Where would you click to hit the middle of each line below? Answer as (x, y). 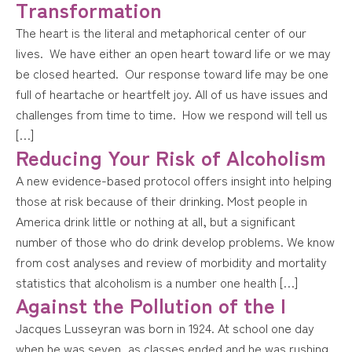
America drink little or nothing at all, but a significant (156, 221)
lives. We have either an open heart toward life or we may (173, 53)
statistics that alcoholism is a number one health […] (157, 282)
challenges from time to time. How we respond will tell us (172, 114)
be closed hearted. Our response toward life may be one (172, 73)
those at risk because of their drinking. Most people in (161, 200)
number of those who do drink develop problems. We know (175, 241)
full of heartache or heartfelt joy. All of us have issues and (172, 93)
